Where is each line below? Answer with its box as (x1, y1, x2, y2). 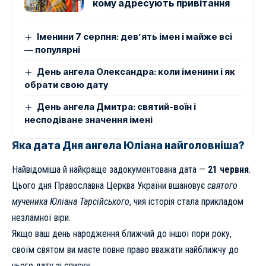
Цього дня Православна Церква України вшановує (12, 180, 207, 192)
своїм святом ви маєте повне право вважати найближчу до (12, 244, 239, 256)
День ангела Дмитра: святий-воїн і (37, 100, 197, 112)
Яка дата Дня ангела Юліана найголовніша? (12, 139, 245, 151)
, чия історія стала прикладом (129, 196, 243, 208)
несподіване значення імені (24, 113, 153, 125)
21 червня (208, 164, 249, 176)
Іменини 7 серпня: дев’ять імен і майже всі (37, 30, 233, 42)
